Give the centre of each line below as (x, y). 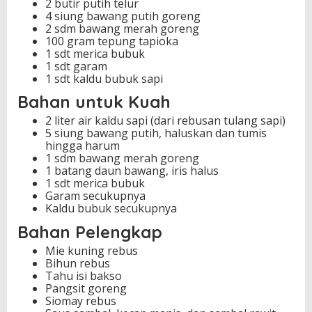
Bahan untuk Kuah (94, 102)
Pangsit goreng (86, 288)
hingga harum (83, 146)
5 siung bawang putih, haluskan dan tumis (156, 133)
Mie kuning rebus (92, 250)
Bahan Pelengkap (90, 232)
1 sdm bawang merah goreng (122, 158)
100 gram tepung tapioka (112, 41)
